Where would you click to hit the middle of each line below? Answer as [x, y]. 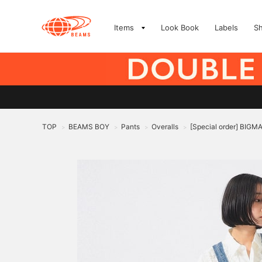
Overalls [165, 127]
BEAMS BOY [89, 127]
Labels [226, 27]
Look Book [180, 27]
